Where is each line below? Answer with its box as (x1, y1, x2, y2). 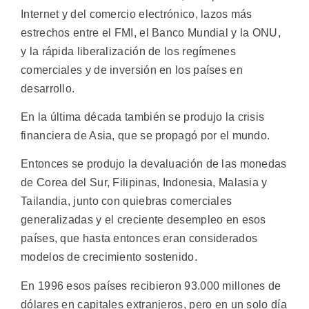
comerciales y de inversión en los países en (21, 63, 243, 76)
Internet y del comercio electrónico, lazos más (21, 8, 252, 20)
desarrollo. (21, 82, 75, 94)
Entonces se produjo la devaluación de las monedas (21, 158, 287, 170)
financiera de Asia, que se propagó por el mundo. (21, 130, 270, 142)
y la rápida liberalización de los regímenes (21, 45, 236, 57)
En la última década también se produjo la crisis (21, 111, 265, 123)
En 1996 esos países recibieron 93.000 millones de (21, 279, 281, 292)
